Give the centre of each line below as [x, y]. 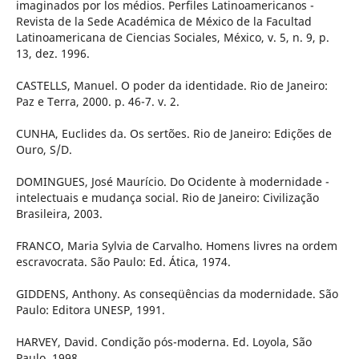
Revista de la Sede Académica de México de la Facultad [163, 22]
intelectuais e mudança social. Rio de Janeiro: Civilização [167, 198]
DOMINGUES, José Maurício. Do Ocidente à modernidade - [172, 182]
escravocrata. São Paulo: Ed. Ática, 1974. [123, 262]
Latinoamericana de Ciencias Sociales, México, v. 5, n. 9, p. [172, 38]
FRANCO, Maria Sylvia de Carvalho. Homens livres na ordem [176, 246]
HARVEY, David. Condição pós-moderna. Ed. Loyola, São [163, 342]
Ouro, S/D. [44, 150]
